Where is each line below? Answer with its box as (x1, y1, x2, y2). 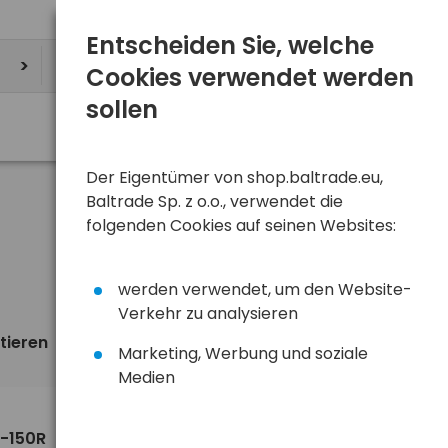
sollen (86, 93, 158, 126)
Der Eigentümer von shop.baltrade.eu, (86, 166, 383, 189)
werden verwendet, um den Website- (118, 278, 412, 301)
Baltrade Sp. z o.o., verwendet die (86, 190, 343, 213)
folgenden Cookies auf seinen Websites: (86, 214, 396, 237)
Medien (118, 366, 175, 389)
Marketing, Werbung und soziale (118, 342, 368, 365)
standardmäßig (83, 334, 193, 354)
